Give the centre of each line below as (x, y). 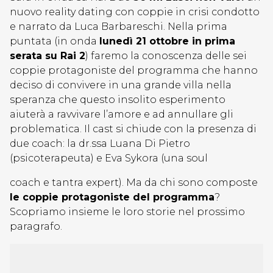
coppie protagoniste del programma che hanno (134, 70)
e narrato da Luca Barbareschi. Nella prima (119, 27)
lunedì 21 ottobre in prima (167, 41)
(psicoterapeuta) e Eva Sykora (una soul (109, 158)
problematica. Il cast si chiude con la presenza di (133, 129)
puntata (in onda (55, 41)
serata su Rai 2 (48, 56)
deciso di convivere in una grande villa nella (121, 85)
